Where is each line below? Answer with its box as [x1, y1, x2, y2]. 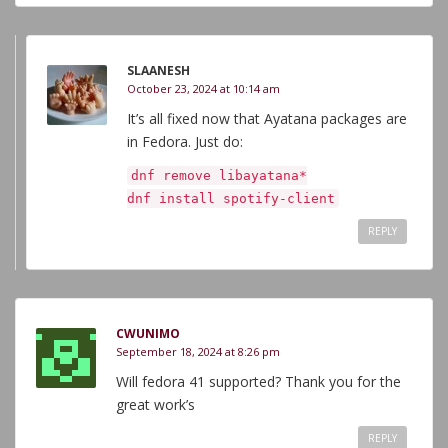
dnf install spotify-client [127, 191, 335, 206]
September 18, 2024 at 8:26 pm [116, 344, 280, 359]
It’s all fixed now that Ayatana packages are [127, 109, 407, 128]
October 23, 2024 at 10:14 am [127, 81, 280, 96]
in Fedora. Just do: [127, 132, 243, 151]
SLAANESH [127, 62, 190, 79]
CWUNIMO [116, 325, 180, 342]
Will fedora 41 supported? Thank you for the [116, 372, 401, 391]
